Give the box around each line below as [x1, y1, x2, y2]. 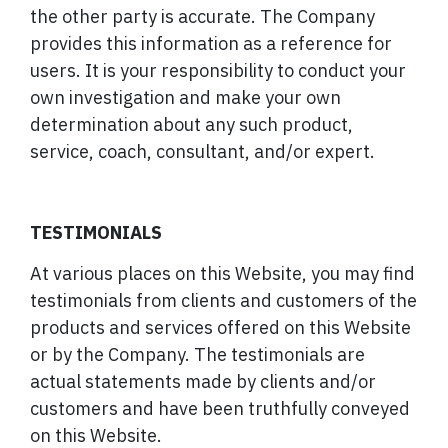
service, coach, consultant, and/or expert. [30, 140, 375, 164]
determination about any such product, [30, 113, 353, 137]
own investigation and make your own [30, 86, 341, 110]
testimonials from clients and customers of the [30, 288, 417, 312]
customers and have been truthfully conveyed [30, 396, 410, 420]
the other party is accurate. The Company [30, 5, 375, 29]
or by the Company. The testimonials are [30, 342, 365, 366]
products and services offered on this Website [30, 315, 411, 339]
